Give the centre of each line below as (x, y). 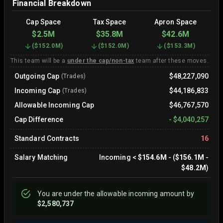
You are (51, 194)
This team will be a (39, 61)
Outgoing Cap (37, 76)
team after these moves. (171, 61)
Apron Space (176, 22)
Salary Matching (41, 157)
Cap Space (44, 22)
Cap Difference (39, 119)
